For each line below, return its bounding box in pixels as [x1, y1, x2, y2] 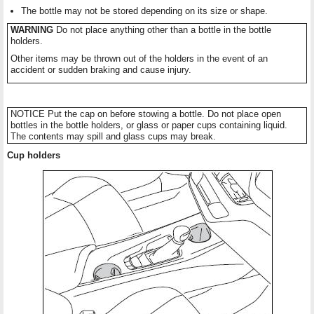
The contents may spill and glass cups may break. [11, 131, 216, 142]
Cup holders [7, 150, 60, 161]
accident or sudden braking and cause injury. [11, 64, 191, 76]
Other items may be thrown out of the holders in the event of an [11, 53, 268, 64]
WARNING [11, 25, 56, 36]
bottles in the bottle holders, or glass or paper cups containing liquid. [11, 120, 287, 131]
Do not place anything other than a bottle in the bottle [56, 25, 271, 36]
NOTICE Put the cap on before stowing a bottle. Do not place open [11, 109, 281, 120]
